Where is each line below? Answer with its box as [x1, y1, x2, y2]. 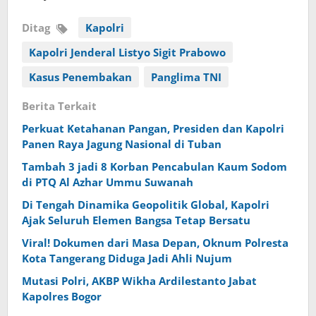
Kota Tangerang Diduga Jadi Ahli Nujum [22, 250, 232, 265]
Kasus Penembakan [29, 69, 132, 84]
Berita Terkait [22, 98, 97, 113]
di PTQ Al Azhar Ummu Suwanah [22, 174, 193, 189]
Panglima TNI [151, 69, 221, 84]
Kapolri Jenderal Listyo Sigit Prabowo [29, 44, 226, 59]
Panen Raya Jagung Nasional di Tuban [22, 136, 221, 151]
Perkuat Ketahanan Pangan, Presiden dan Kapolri [22, 121, 284, 135]
